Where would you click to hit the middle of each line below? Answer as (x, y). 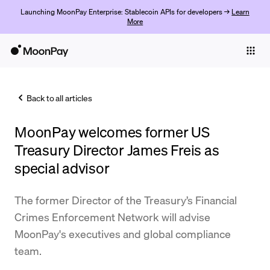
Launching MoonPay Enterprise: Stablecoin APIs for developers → (126, 12)
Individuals (27, 75)
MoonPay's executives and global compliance (123, 234)
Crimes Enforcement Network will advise (112, 217)
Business (93, 75)
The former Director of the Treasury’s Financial (126, 200)
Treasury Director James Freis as (117, 150)
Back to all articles (59, 98)
